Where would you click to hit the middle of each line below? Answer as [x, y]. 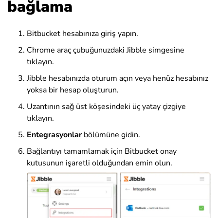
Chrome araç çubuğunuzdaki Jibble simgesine [106, 50]
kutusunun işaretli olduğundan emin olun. [100, 163]
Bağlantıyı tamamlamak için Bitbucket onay [102, 151]
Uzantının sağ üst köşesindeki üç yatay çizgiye [106, 106]
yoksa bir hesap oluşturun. [73, 90]
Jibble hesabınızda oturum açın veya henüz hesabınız [118, 78]
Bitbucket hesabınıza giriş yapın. [82, 33]
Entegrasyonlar [55, 135]
